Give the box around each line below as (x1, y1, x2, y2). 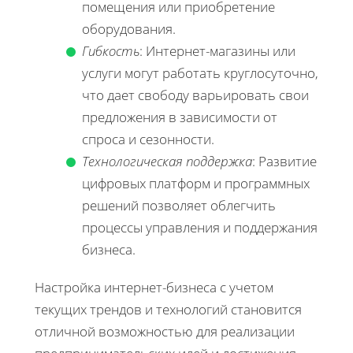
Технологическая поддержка (82, 151, 252, 170)
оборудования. (82, 19, 176, 38)
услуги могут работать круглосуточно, (82, 63, 318, 82)
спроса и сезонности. (82, 129, 214, 148)
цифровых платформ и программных (82, 173, 310, 192)
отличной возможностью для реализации (35, 321, 295, 340)
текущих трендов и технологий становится (35, 299, 302, 318)
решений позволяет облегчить (82, 195, 276, 214)
